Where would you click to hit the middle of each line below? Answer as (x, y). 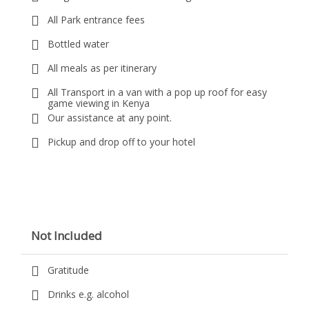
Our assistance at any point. (110, 118)
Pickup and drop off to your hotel (121, 142)
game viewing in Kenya (99, 103)
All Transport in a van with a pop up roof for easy (157, 92)
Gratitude (68, 270)
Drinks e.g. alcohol (88, 294)
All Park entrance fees (96, 20)
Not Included (67, 236)
